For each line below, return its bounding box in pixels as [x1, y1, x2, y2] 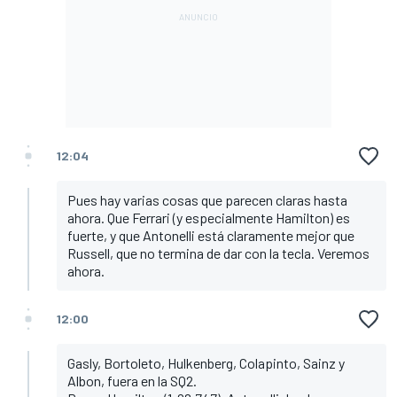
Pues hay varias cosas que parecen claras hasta [67, 191, 347, 208]
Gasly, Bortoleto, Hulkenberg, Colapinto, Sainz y [67, 354, 345, 371]
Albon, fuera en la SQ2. [67, 371, 197, 389]
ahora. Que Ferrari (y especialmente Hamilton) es [67, 208, 350, 226]
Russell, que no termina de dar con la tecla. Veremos [67, 244, 370, 261]
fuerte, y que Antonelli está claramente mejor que [67, 226, 354, 244]
